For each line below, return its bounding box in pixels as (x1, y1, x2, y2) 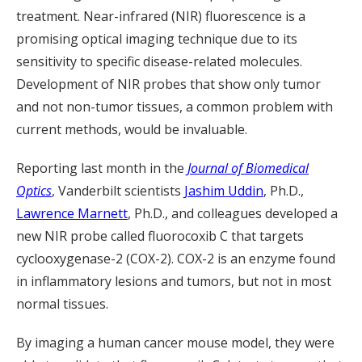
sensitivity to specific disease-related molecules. (16, 53, 302, 70)
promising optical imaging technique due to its (16, 30, 297, 48)
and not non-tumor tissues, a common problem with (16, 98, 333, 116)
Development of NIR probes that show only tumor (16, 75, 321, 93)
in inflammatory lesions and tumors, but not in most (16, 272, 331, 290)
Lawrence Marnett (16, 204, 128, 222)
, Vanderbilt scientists (52, 182, 184, 200)
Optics (16, 182, 52, 200)
